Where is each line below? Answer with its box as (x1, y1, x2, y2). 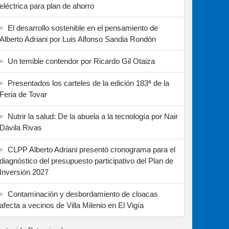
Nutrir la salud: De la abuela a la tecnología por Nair (8, 112, 178, 121)
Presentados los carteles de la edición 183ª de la (8, 79, 169, 87)
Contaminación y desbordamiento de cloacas (8, 190, 158, 198)
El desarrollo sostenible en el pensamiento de (8, 24, 158, 32)
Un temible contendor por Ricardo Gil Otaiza (8, 57, 155, 65)
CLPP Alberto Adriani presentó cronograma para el (8, 145, 175, 154)
